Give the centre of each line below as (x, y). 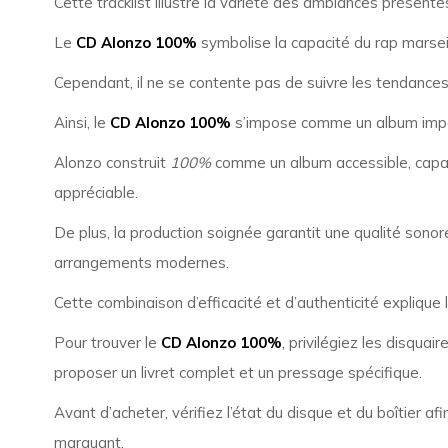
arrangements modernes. (141, 262)
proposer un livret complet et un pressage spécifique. (237, 372)
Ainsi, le (81, 122)
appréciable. (95, 192)
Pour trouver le (107, 342)
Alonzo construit (111, 162)
